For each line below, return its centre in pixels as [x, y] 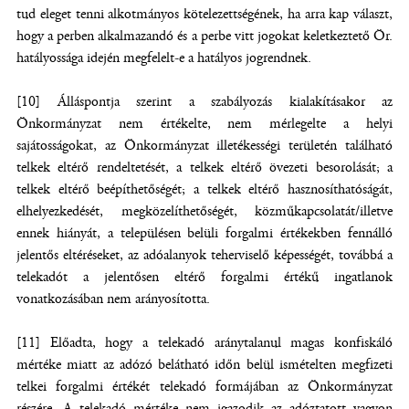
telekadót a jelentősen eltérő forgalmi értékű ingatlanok [204, 277]
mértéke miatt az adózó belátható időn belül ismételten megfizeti [204, 365]
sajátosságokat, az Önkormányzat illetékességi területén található [204, 146]
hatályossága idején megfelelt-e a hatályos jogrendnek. [164, 58]
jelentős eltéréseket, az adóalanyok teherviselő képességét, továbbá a [204, 255]
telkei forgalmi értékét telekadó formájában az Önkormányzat [204, 387]
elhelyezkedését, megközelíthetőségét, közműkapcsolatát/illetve [204, 211]
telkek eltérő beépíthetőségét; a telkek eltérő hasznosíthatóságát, [204, 189]
